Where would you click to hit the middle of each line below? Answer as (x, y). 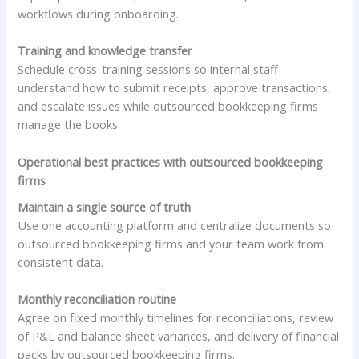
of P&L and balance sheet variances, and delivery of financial (179, 336)
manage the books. (69, 125)
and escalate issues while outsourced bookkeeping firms (168, 106)
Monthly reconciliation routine (97, 299)
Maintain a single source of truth (105, 206)
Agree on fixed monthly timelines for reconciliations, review (176, 318)
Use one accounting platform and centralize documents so (175, 225)
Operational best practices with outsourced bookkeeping (171, 161)
